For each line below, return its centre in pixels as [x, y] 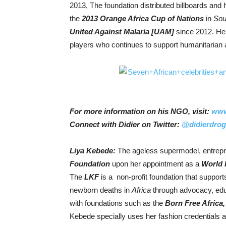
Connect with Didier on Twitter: [126, 124]
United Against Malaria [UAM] [122, 32]
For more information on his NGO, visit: [140, 111]
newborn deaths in [101, 190]
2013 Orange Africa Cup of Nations [143, 18]
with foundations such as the [117, 203]
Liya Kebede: [94, 150]
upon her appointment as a [157, 163]
